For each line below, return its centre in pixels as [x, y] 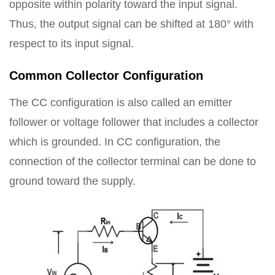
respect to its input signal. [72, 44]
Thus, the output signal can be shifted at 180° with [131, 24]
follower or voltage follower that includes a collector [134, 122]
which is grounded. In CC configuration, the [115, 142]
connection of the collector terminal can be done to [133, 161]
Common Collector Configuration [106, 76]
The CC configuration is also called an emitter [121, 103]
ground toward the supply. [72, 181]
